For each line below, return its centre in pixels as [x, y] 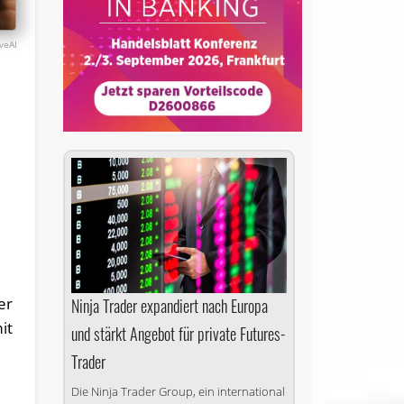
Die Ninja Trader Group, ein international [178, 391]
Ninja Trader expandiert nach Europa [169, 306]
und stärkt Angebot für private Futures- [178, 334]
